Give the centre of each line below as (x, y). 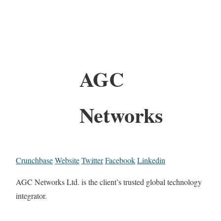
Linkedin (151, 160)
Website (67, 160)
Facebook (120, 160)
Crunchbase (34, 160)
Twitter (92, 160)
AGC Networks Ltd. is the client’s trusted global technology (109, 182)
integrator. (31, 195)
